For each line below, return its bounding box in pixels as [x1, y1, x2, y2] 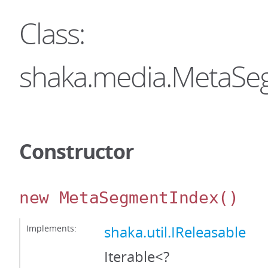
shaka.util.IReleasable [104, 223, 246, 242]
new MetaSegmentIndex [19, 188, 219, 208]
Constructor [19, 138, 133, 165]
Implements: [26, 223, 77, 234]
